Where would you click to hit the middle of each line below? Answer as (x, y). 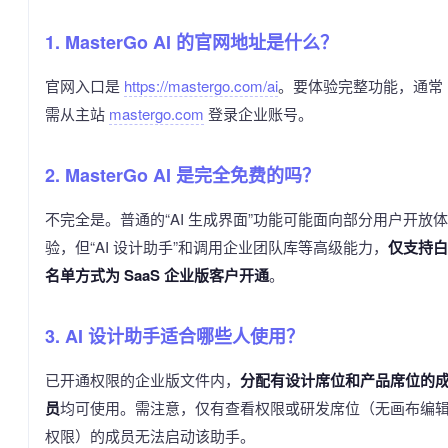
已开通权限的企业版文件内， (142, 380)
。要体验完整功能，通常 (360, 86)
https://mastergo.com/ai (201, 86)
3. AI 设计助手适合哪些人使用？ (174, 336)
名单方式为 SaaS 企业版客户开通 (157, 275)
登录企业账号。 (258, 114)
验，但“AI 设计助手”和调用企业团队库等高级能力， (216, 247)
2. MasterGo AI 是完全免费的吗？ (182, 175)
